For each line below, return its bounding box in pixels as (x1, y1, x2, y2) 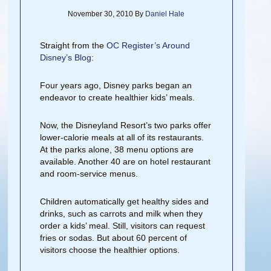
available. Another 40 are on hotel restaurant (40, 157, 211, 166)
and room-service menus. (40, 169, 139, 178)
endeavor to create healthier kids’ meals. (40, 93, 195, 102)
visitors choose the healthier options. (40, 245, 180, 255)
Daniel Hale (145, 10, 185, 18)
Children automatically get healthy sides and (40, 197, 209, 206)
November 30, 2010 (68, 10, 134, 18)
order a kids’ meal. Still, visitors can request (40, 221, 206, 230)
